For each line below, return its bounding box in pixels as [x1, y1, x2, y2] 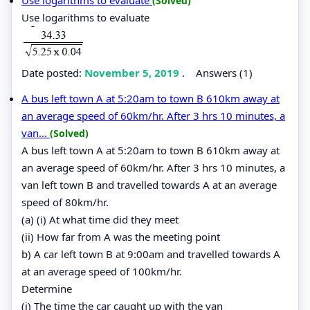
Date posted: [21, 65, 84, 80]
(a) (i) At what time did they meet [21, 212, 179, 226]
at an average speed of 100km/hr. [21, 264, 182, 278]
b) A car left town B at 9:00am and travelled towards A [21, 246, 280, 261]
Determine [21, 281, 72, 295]
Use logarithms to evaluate [21, 10, 149, 24]
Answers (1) [196, 65, 253, 80]
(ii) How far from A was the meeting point [21, 229, 220, 244]
